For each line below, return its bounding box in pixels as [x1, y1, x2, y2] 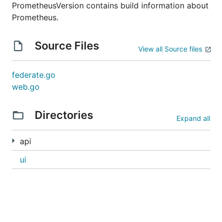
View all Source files [138, 45, 202, 53]
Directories [32, 109, 96, 121]
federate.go [12, 70, 55, 80]
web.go [12, 82, 40, 92]
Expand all [176, 114, 210, 122]
